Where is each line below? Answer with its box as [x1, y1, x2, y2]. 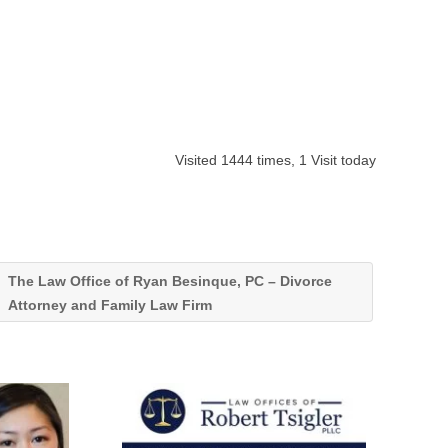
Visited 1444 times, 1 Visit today [175, 152, 376, 168]
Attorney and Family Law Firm [7, 297, 216, 313]
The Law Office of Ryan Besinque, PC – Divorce [7, 273, 332, 289]
